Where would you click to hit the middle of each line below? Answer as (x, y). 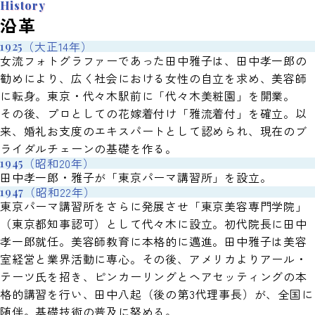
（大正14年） (58, 47)
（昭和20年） (59, 163)
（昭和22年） (60, 192)
